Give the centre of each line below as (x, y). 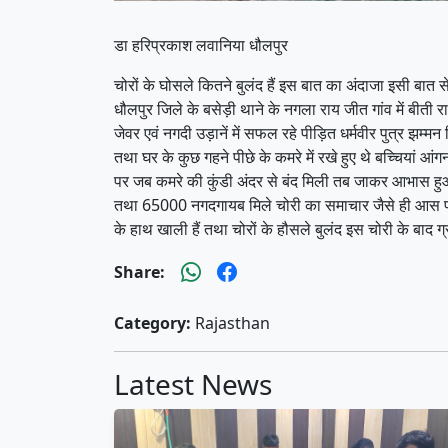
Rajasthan (230, 323)
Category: (152, 323)
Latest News (193, 384)
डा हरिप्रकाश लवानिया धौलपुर (201, 45)
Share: (139, 272)
